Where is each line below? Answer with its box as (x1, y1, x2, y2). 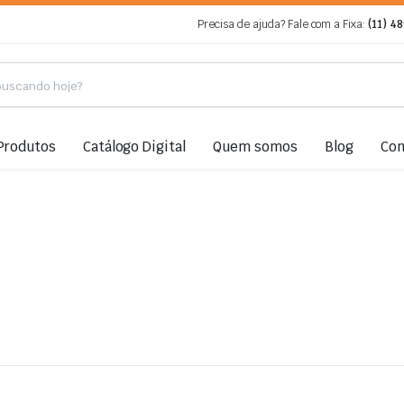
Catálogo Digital (82, 138, 187, 155)
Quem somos (213, 138, 298, 155)
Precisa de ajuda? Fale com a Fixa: (197, 17, 369, 32)
